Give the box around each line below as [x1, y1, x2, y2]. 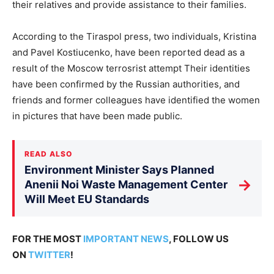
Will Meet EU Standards [24, 193, 149, 206]
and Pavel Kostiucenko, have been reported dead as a [12, 46, 245, 59]
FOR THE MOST [12, 233, 83, 245]
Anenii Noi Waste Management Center [24, 178, 228, 191]
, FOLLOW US [169, 233, 229, 245]
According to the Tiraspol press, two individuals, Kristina [12, 31, 256, 43]
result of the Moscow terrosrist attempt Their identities [12, 62, 250, 75]
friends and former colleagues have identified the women [12, 94, 260, 106]
